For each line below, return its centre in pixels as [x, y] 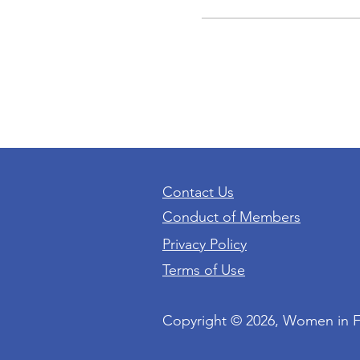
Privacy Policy [205, 244]
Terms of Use [204, 270]
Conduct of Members [231, 217]
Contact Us [198, 192]
